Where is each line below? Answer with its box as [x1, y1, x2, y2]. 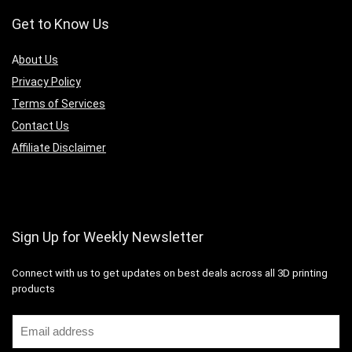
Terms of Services [12, 97, 105, 111]
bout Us [19, 53, 58, 67]
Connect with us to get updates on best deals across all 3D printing [12, 267, 328, 280]
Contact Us [12, 119, 69, 133]
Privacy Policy [12, 75, 81, 89]
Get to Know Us [12, 16, 109, 33]
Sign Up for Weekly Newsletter [12, 229, 203, 246]
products [12, 283, 55, 295]
